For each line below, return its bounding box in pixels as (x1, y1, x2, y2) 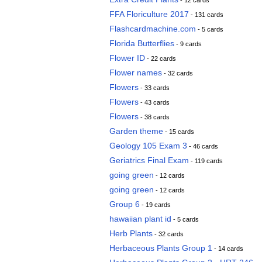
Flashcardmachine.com (109, 24, 196, 33)
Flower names (109, 68, 162, 77)
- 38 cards (139, 113, 170, 120)
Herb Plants (109, 229, 153, 238)
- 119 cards (189, 157, 223, 164)
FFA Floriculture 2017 (109, 9, 189, 19)
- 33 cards (139, 84, 170, 91)
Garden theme (109, 126, 163, 136)
